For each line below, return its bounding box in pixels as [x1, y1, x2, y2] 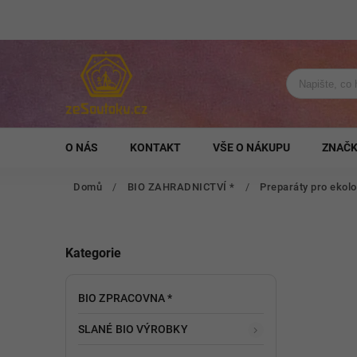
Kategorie [65, 245, 121, 261]
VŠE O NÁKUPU [213, 141, 290, 154]
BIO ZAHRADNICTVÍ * [127, 181, 235, 193]
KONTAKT [130, 141, 181, 154]
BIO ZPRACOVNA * [78, 291, 173, 304]
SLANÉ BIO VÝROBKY [78, 322, 188, 335]
